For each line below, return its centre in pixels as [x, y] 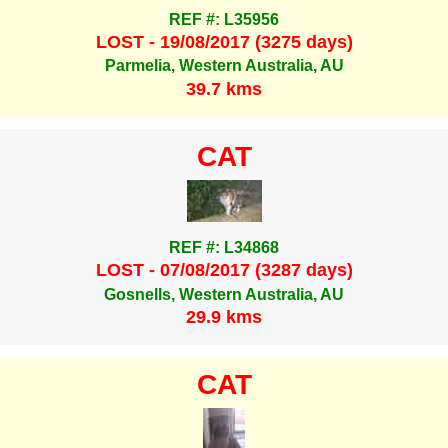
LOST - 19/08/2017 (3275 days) [224, 42]
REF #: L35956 [224, 19]
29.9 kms [224, 317]
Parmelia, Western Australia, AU [224, 66]
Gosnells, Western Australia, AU [224, 294]
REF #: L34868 [224, 247]
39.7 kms [224, 88]
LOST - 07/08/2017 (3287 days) [224, 270]
